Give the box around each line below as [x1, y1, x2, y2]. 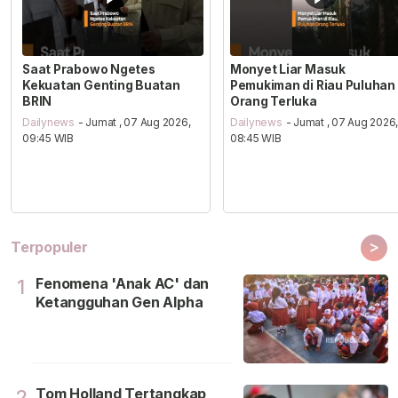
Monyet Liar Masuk [229, 61, 346, 76]
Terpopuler [11, 238, 88, 257]
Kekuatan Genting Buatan [22, 77, 180, 92]
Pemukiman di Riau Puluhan [229, 77, 395, 92]
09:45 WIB [22, 131, 75, 146]
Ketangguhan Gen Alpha [36, 293, 203, 312]
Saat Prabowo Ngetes [22, 61, 155, 76]
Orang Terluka [229, 93, 317, 108]
